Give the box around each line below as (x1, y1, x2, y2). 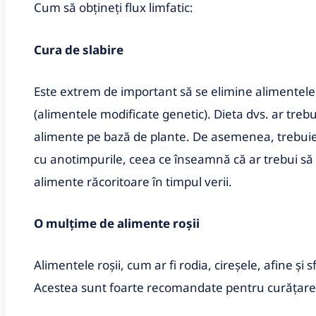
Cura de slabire (34, 41, 123, 58)
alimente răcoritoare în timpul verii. (34, 173, 232, 190)
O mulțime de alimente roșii (34, 214, 200, 231)
